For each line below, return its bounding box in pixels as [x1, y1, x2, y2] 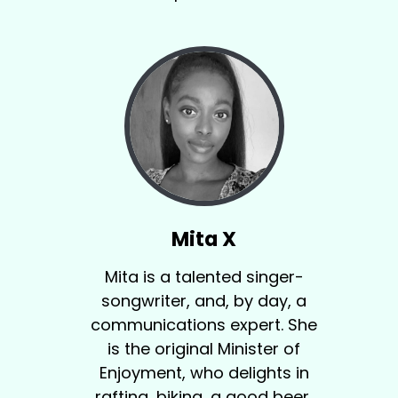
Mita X [171, 225, 237, 254]
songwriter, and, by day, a [101, 290, 307, 313]
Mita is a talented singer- [104, 266, 304, 289]
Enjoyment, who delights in [99, 362, 309, 385]
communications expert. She [91, 314, 318, 337]
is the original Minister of [107, 338, 301, 361]
